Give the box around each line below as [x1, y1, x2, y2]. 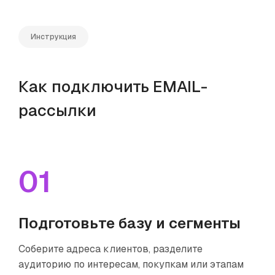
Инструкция [31, 31, 76, 42]
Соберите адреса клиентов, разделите [18, 242, 203, 255]
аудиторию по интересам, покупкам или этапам [18, 257, 244, 271]
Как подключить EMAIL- [18, 76, 207, 97]
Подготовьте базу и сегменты [18, 213, 241, 233]
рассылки [18, 99, 96, 121]
